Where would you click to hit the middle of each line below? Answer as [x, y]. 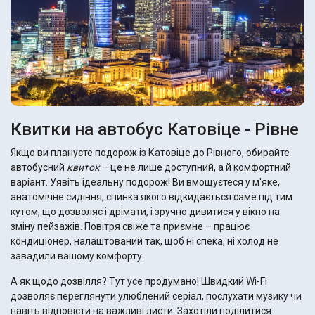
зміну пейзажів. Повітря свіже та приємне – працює [130, 227]
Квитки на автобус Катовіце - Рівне [155, 130]
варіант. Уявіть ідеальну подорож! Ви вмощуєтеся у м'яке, [145, 182]
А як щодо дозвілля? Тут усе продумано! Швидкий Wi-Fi [139, 282]
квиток [83, 168]
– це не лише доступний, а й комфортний [195, 168]
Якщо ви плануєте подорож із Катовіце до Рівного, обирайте [150, 153]
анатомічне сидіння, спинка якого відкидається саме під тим [152, 197]
